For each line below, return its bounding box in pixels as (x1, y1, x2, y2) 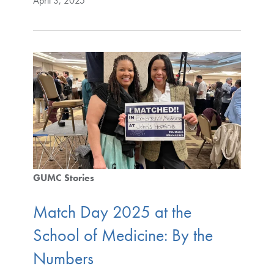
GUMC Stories (32, 171, 94, 185)
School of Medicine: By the (32, 224, 213, 246)
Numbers (32, 247, 94, 269)
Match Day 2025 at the (32, 201, 191, 223)
